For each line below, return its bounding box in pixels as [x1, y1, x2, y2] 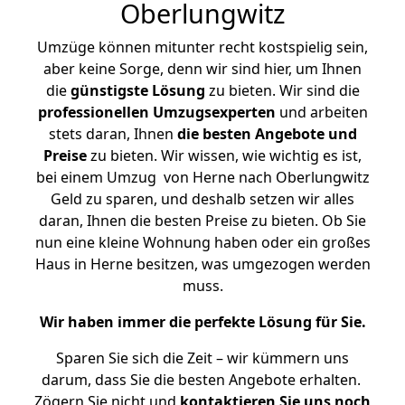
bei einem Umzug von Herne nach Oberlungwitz [35, 167, 370, 187]
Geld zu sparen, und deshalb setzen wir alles [51, 189, 354, 209]
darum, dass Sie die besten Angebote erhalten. [41, 370, 364, 390]
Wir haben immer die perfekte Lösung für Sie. [39, 312, 366, 332]
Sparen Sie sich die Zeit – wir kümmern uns [56, 348, 349, 368]
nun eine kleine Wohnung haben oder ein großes [34, 232, 371, 252]
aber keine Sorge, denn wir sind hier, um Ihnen [43, 59, 362, 79]
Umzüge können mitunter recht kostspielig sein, [37, 37, 368, 57]
